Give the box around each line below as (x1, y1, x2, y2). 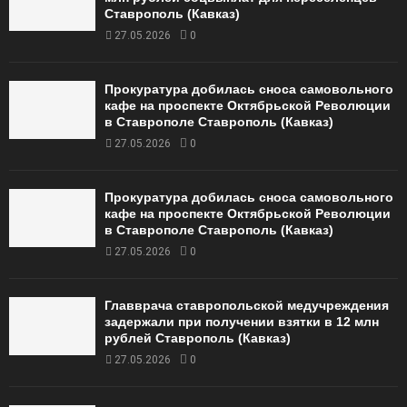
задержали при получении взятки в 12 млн (104, 314, 379, 330)
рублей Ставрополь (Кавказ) (104, 331, 291, 346)
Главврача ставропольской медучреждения (104, 298, 389, 313)
